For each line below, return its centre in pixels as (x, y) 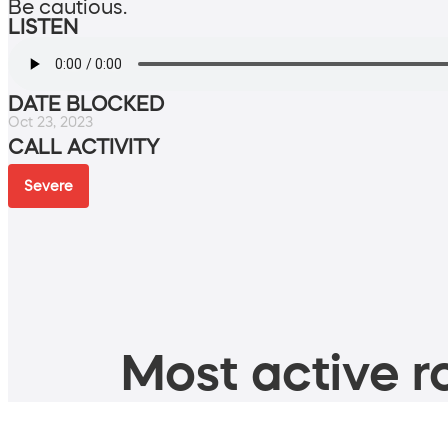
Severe (48, 185)
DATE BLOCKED (86, 103)
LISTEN (43, 26)
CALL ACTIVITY (83, 146)
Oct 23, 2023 (50, 121)
